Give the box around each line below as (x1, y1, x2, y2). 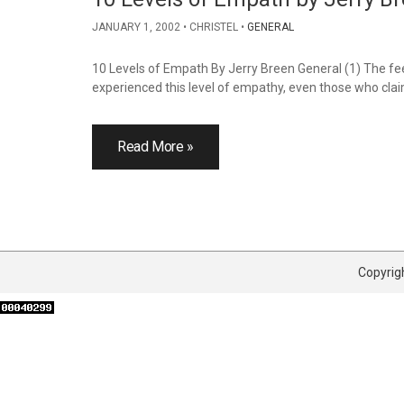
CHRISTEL (189, 21, 238, 33)
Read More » (117, 138, 194, 155)
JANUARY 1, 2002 (92, 21, 180, 33)
